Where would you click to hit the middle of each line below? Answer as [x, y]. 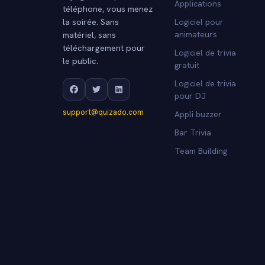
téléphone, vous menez [108, 8]
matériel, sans [89, 34]
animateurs [195, 34]
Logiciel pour [199, 22]
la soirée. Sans [91, 21]
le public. [80, 60]
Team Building [201, 151]
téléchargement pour [104, 47]
